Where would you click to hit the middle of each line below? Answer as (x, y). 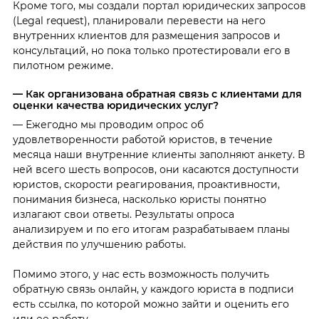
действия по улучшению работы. (99, 244)
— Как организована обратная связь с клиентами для (157, 94)
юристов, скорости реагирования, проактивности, (146, 184)
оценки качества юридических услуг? (115, 106)
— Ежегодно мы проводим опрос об (108, 124)
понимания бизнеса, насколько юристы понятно (139, 199)
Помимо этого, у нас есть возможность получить (141, 274)
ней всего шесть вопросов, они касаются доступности (156, 169)
